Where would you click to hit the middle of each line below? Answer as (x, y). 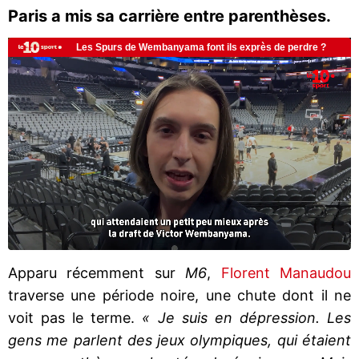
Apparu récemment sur (92, 272)
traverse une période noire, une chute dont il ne (179, 295)
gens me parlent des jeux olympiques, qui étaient (179, 340)
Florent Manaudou (281, 272)
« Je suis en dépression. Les (247, 317)
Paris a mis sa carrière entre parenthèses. (169, 16)
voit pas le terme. (75, 317)
